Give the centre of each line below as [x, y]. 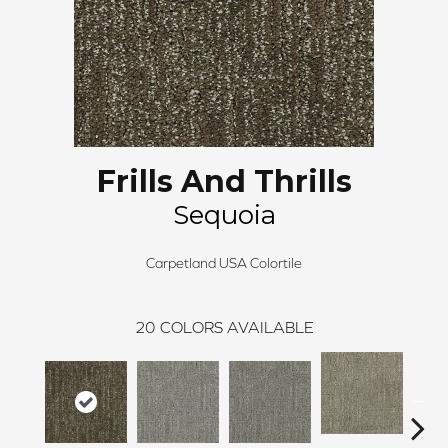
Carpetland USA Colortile [224, 263]
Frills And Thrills [224, 182]
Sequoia [224, 215]
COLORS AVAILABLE [236, 327]
